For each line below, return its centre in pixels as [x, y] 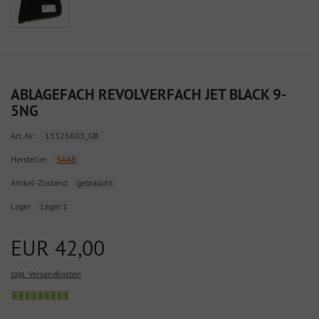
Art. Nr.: [24, 136]
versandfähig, [93, 307]
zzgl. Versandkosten [46, 274]
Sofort [80, 294]
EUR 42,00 [58, 248]
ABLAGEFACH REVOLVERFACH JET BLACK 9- [149, 95]
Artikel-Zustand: [40, 183]
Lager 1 [54, 206]
